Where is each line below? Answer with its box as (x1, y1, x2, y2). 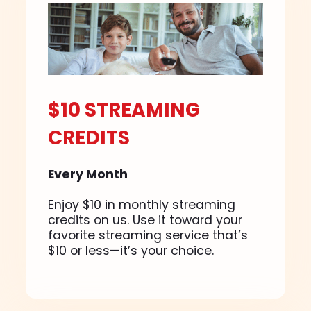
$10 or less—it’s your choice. (48, 242, 215, 259)
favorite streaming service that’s (48, 226, 249, 244)
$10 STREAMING (48, 96, 201, 124)
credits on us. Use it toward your (48, 211, 243, 228)
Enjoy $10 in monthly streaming (48, 196, 236, 213)
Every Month (48, 165, 128, 183)
